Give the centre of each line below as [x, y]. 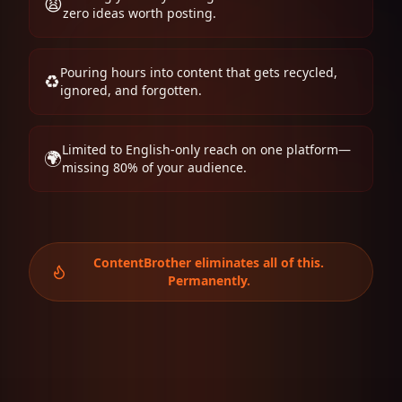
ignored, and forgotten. [131, 90]
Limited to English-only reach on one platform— [206, 149]
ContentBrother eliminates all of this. [209, 262]
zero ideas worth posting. [140, 13]
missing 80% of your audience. [154, 167]
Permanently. [209, 280]
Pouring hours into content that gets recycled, [199, 72]
